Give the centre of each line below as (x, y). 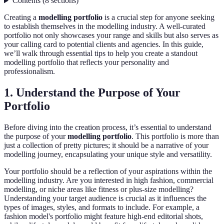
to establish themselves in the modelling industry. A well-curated (105, 26)
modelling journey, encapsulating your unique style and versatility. (108, 154)
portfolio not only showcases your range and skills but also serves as (111, 35)
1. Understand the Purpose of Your (92, 93)
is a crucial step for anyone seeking (158, 17)
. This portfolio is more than (175, 136)
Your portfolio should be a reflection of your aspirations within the (108, 171)
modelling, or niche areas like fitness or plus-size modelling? (99, 189)
